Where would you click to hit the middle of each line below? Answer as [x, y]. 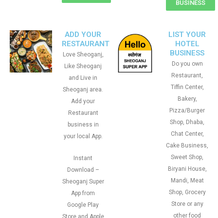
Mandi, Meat [187, 181]
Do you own [187, 64]
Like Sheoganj [83, 66]
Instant [83, 158]
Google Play [83, 205]
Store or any [187, 204]
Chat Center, [187, 134]
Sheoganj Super [83, 182]
